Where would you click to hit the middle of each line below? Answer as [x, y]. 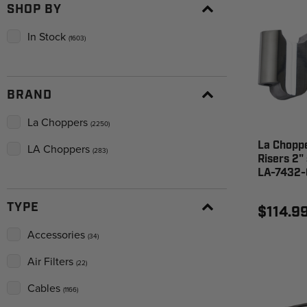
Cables [45, 288]
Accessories [58, 235]
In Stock [48, 37]
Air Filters [52, 261]
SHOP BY [34, 10]
